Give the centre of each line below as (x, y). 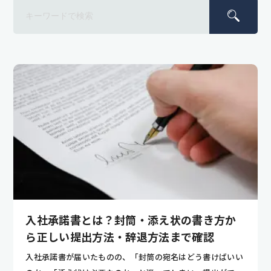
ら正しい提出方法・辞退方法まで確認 (120, 237)
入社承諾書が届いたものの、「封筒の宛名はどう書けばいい (135, 257)
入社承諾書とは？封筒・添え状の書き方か (131, 220)
